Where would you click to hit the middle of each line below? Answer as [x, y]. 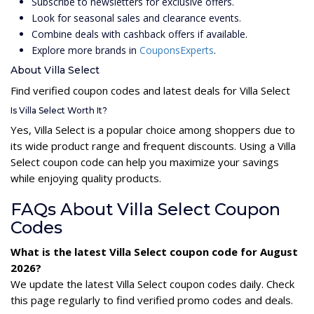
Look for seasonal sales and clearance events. [136, 18]
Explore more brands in [86, 50]
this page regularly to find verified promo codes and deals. [152, 300]
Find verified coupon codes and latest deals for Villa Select [150, 90]
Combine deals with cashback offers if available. [139, 34]
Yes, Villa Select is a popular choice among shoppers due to [153, 129]
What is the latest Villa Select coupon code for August [154, 251]
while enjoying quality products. [86, 178]
